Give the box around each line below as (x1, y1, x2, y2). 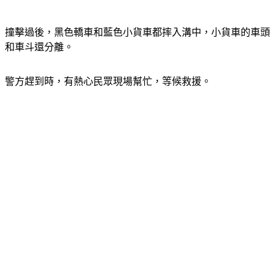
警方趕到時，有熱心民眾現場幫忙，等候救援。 (5, 76, 211, 87)
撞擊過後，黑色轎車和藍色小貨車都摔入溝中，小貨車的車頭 (5, 27, 270, 37)
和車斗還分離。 (5, 42, 74, 52)
